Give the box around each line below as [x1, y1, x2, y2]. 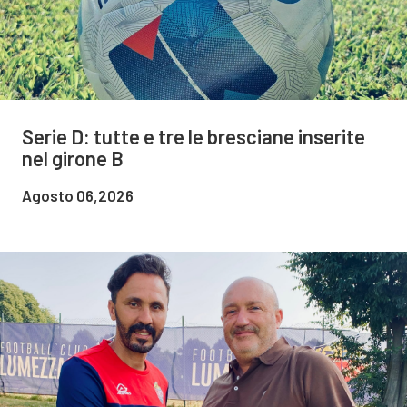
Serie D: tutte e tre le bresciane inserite [22, 124, 365, 149]
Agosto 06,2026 [22, 186, 134, 205]
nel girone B [22, 146, 124, 171]
